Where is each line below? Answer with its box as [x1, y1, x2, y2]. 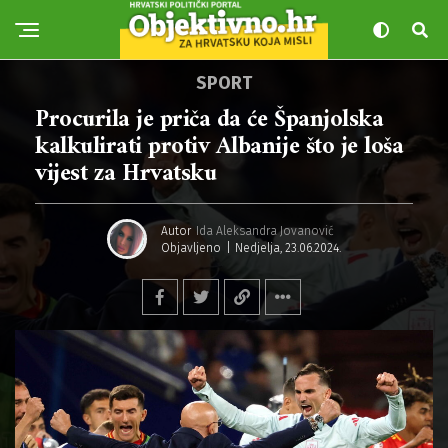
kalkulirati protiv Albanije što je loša [35, 126, 404, 168]
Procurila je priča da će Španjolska [35, 99, 384, 141]
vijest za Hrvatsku [35, 153, 217, 195]
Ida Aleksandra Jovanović [196, 223, 334, 238]
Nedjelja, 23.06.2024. [235, 240, 341, 255]
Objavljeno [161, 240, 221, 255]
